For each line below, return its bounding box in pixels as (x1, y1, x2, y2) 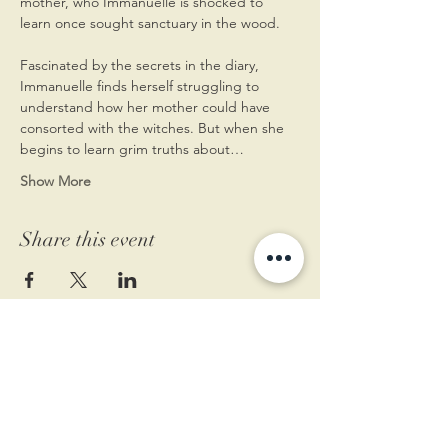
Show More (20, 171, 91, 190)
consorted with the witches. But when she (20, 118, 288, 137)
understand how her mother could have (20, 97, 274, 116)
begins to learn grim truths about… (20, 139, 244, 158)
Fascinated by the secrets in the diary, (20, 55, 263, 74)
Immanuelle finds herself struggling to (20, 76, 263, 95)
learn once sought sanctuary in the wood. (20, 13, 280, 32)
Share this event (20, 226, 155, 252)
